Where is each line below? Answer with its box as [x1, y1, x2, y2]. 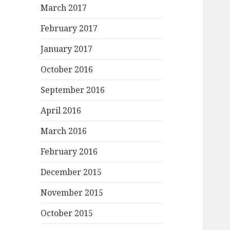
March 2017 [41, 2, 87, 14]
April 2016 [41, 105, 82, 117]
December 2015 [41, 166, 102, 178]
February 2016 [41, 146, 98, 158]
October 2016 [41, 64, 93, 75]
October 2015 [41, 207, 93, 219]
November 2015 [41, 187, 104, 199]
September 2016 [41, 84, 105, 96]
